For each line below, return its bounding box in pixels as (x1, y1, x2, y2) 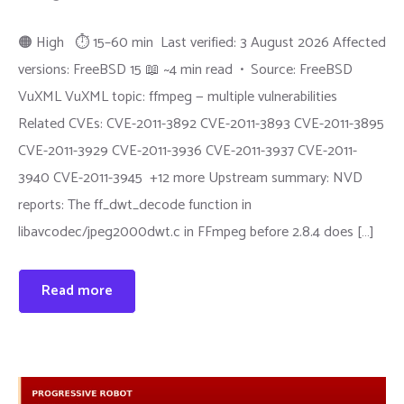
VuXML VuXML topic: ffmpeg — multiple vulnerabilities (18, 85, 337, 109)
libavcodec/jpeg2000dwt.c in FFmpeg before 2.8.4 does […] (18, 220, 374, 244)
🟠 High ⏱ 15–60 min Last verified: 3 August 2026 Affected (18, 31, 386, 55)
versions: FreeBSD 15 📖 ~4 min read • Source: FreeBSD (18, 58, 353, 82)
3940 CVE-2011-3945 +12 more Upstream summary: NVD (18, 166, 363, 190)
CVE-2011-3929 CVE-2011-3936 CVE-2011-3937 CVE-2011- (18, 139, 357, 163)
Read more (41, 279, 113, 303)
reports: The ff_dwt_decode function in (18, 193, 252, 217)
